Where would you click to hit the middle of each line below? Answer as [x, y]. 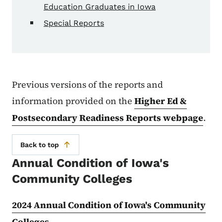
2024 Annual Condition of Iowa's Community [109, 205]
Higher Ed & [161, 101]
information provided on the [73, 101]
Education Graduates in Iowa [100, 7]
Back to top [40, 145]
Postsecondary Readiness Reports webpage [108, 118]
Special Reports [74, 23]
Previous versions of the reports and [87, 85]
